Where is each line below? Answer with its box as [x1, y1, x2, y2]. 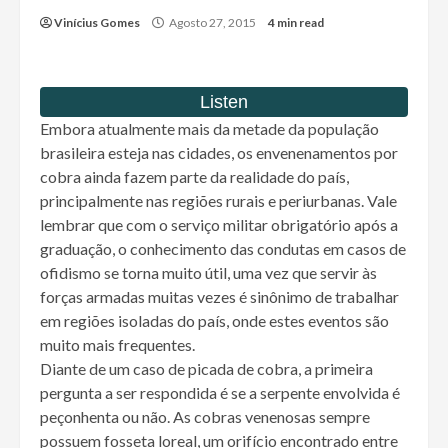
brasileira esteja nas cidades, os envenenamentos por [40, 143, 398, 163]
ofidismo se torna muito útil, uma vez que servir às [40, 263, 377, 283]
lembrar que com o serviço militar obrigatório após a [40, 215, 398, 235]
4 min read [268, 15, 324, 31]
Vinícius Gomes [54, 15, 140, 31]
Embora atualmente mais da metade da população [40, 119, 379, 139]
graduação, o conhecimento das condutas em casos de [40, 239, 406, 259]
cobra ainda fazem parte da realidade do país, [40, 167, 349, 187]
